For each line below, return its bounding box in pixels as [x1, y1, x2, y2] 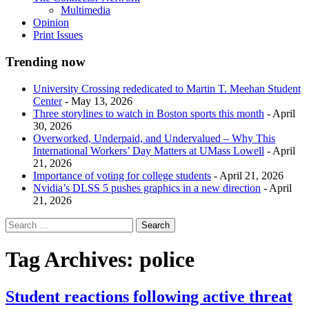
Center [33, 94, 62, 107]
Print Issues [33, 29, 83, 41]
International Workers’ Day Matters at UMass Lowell [33, 144, 264, 157]
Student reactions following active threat [6, 287, 292, 306]
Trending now [6, 54, 86, 70]
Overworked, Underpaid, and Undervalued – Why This [33, 132, 275, 144]
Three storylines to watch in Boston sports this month [33, 107, 264, 119]
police [139, 247, 195, 272]
